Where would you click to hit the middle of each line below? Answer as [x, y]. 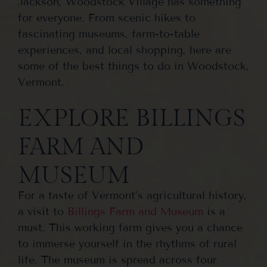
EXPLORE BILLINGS [132, 118]
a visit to [43, 211]
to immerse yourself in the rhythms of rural [127, 243]
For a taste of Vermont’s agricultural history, [132, 195]
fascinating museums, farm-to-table [109, 34]
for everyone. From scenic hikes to [107, 18]
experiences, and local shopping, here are [125, 50]
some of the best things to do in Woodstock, [133, 66]
